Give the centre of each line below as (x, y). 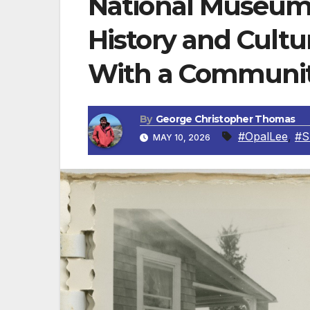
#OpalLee (263, 137)
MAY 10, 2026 (182, 138)
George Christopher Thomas (225, 119)
